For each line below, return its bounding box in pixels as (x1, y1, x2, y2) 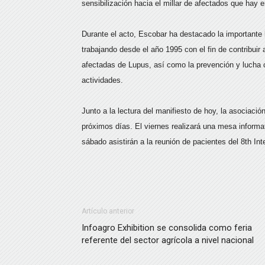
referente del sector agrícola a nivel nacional (82, 235, 254, 245)
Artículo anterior (82, 207, 134, 215)
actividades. (82, 76, 123, 85)
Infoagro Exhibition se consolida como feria (82, 222, 252, 233)
